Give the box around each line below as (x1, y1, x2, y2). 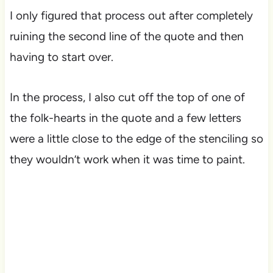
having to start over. (9, 50, 113, 65)
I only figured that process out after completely (9, 9, 253, 23)
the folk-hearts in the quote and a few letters (9, 111, 241, 126)
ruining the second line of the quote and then (9, 29, 244, 44)
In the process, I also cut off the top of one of (9, 90, 245, 105)
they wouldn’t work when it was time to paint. (9, 152, 245, 167)
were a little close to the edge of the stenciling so (9, 132, 263, 146)
